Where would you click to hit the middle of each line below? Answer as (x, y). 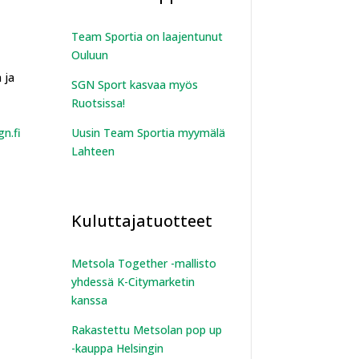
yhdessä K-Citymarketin (133, 282)
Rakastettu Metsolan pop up (147, 330)
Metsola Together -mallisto (144, 264)
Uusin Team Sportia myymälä (149, 133)
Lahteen (93, 151)
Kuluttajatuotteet (142, 221)
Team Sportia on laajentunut (147, 37)
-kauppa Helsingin (118, 349)
